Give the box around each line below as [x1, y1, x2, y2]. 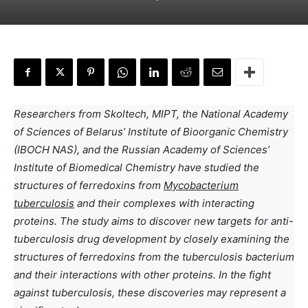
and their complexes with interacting [74, 197, 254, 210]
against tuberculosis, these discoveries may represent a [14, 286, 286, 299]
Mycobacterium [164, 179, 239, 192]
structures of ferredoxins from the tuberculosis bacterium [14, 250, 294, 263]
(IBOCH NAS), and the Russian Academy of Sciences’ [14, 143, 269, 156]
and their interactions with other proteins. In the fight [14, 268, 271, 281]
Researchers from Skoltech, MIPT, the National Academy [14, 107, 288, 120]
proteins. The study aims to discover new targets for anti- [14, 214, 294, 228]
